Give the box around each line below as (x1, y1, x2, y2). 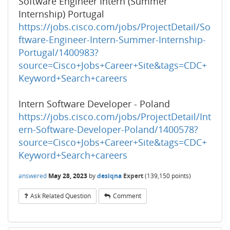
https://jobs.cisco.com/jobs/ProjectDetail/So (18, 21, 210, 33)
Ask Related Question (30, 191, 91, 200)
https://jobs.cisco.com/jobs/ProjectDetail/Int (18, 110, 211, 123)
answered (18, 171, 47, 180)
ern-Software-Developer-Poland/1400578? (18, 123, 198, 136)
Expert (123, 171, 143, 180)
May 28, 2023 (48, 171, 87, 180)
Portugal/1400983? (18, 46, 99, 59)
